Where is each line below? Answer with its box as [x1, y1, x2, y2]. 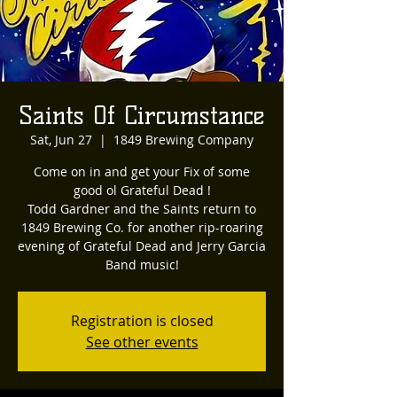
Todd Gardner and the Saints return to [27, 200, 256, 217]
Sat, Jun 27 [30, 131, 92, 148]
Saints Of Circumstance [19, 100, 265, 130]
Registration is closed [70, 311, 214, 331]
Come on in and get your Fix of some [34, 163, 250, 180]
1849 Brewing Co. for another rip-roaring [20, 219, 263, 236]
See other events [85, 332, 198, 352]
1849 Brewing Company [113, 131, 253, 148]
